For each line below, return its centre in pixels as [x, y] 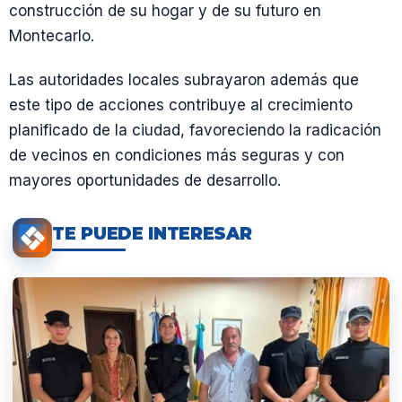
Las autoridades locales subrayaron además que [184, 80]
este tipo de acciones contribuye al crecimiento [181, 105]
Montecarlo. [52, 35]
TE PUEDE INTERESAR [152, 233]
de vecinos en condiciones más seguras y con [177, 155]
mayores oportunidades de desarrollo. [145, 180]
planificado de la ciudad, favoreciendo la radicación [195, 130]
